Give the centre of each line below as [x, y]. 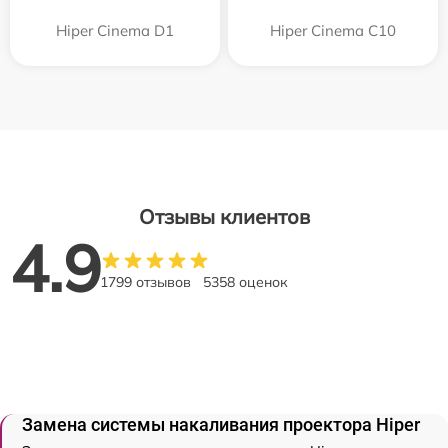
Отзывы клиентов [224, 216]
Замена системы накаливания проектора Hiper [221, 424]
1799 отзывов [145, 281]
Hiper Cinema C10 [333, 30]
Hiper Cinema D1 [115, 30]
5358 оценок [245, 281]
